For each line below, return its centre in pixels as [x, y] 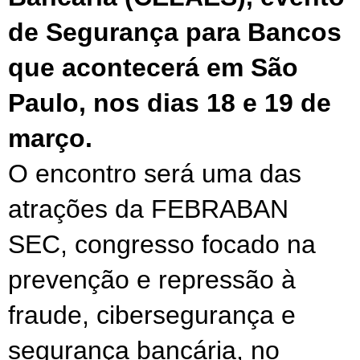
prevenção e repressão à [152, 279]
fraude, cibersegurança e [152, 315]
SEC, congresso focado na [162, 244]
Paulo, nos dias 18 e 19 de [170, 102]
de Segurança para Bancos [175, 32]
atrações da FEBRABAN [148, 209]
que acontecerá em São [153, 67]
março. [54, 138]
